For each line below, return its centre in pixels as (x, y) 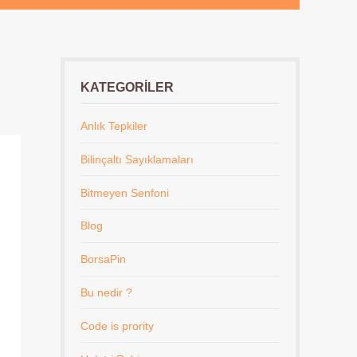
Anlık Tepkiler (114, 126)
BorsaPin (103, 259)
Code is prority (117, 326)
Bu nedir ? (106, 293)
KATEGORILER (127, 87)
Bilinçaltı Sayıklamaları (137, 159)
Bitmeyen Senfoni (125, 192)
